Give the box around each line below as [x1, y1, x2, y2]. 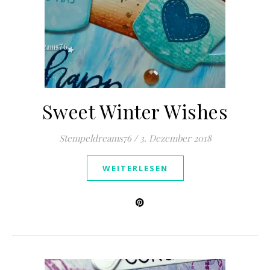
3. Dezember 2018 [139, 132, 212, 144]
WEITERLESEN [102, 163, 168, 174]
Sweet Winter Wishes [42, 98, 228, 124]
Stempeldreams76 [58, 132, 131, 144]
